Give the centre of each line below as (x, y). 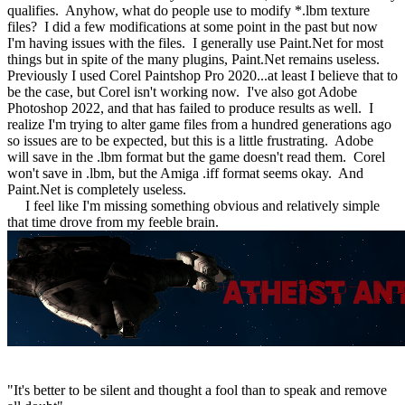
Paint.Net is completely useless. (97, 189)
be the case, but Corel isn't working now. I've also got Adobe (182, 91)
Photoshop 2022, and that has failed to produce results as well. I (190, 108)
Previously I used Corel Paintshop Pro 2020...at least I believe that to (202, 75)
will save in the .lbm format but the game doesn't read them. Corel (196, 156)
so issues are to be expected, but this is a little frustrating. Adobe (190, 140)
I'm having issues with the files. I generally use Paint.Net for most (195, 42)
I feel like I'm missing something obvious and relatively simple (193, 205)
